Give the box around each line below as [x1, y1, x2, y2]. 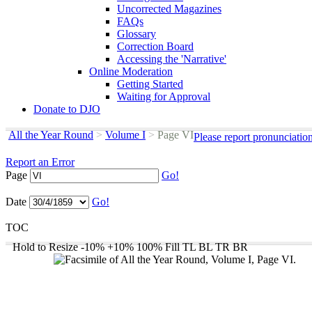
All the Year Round [8, 129, 93, 141]
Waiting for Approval [117, 91, 210, 102]
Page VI [155, 129, 194, 141]
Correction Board [117, 40, 194, 52]
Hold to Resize [13, 241, 78, 253]
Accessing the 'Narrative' [117, 53, 226, 65]
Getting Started [117, 78, 183, 90]
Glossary [117, 28, 156, 40]
